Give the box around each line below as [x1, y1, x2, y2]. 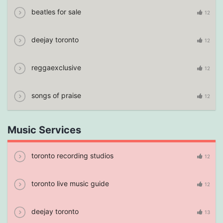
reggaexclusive [29, 63, 81, 72]
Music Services [7, 124, 81, 136]
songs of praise [29, 91, 81, 100]
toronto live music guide [29, 179, 109, 188]
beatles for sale [29, 7, 81, 16]
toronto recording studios [29, 151, 113, 160]
